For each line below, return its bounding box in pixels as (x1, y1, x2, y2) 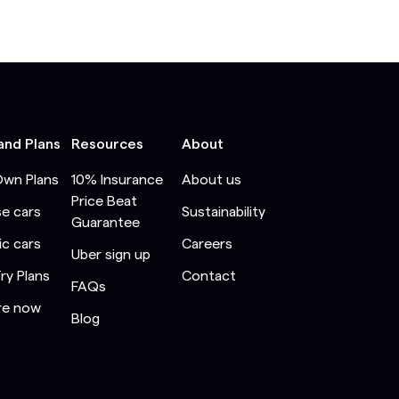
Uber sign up (71, 247, 151, 262)
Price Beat (71, 193, 137, 208)
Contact (182, 268, 236, 283)
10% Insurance (71, 172, 163, 187)
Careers (182, 236, 232, 251)
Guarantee (71, 215, 140, 230)
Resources (71, 136, 143, 151)
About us (182, 172, 241, 187)
